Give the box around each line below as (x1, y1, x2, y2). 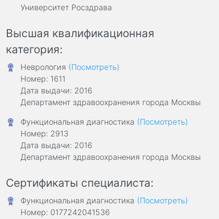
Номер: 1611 (21, 73, 66, 84)
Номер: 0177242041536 (21, 207, 110, 217)
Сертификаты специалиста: (6, 175, 153, 189)
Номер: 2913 (21, 128, 68, 138)
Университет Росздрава (21, 2, 112, 12)
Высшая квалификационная (6, 26, 154, 40)
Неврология (21, 62, 68, 72)
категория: (6, 42, 63, 56)
